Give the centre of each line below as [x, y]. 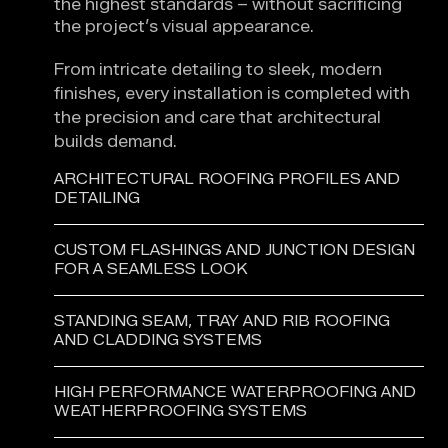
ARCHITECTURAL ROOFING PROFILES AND [227, 179]
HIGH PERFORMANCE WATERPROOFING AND [235, 392]
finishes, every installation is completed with [232, 94]
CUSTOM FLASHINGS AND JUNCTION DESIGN [234, 250]
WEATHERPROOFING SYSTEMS [180, 411]
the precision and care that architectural [217, 118]
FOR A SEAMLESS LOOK [151, 269]
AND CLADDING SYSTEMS [158, 340]
